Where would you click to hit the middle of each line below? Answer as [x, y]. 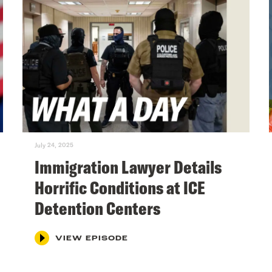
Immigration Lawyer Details [128, 167]
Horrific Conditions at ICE [120, 187]
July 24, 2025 [54, 145]
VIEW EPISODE [92, 238]
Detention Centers [98, 208]
